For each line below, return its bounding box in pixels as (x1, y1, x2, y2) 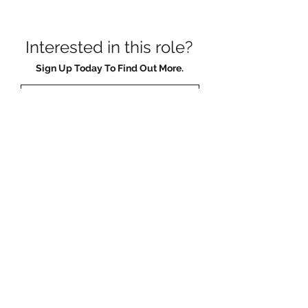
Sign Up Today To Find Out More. (35, 63, 184, 74)
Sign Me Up (81, 287, 139, 300)
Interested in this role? (25, 37, 192, 57)
